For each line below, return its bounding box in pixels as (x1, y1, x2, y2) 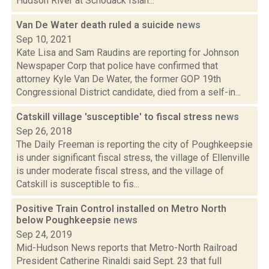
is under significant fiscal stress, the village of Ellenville (16, 152, 250, 163)
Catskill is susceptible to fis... (16, 178, 139, 190)
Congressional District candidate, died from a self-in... (16, 86, 241, 98)
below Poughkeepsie (16, 214, 113, 226)
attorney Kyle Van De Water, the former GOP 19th (16, 73, 221, 85)
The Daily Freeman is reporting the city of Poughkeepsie (16, 139, 253, 150)
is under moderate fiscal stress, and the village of (16, 165, 224, 177)
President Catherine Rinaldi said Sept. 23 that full (16, 255, 222, 267)
